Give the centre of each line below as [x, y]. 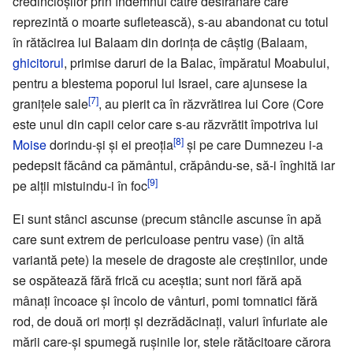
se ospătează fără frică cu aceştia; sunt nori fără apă [157, 280]
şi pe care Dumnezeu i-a [253, 144]
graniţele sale [50, 103]
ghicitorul [38, 62]
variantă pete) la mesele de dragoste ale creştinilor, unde [170, 259]
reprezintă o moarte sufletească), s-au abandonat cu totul [171, 21]
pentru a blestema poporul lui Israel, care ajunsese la [160, 83]
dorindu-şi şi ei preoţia [110, 144]
